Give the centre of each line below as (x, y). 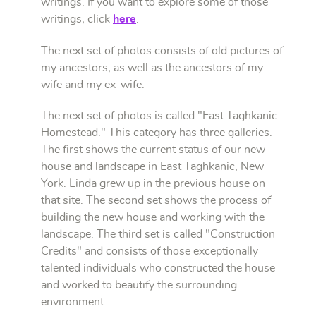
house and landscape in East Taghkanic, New (152, 167)
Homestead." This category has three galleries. (157, 133)
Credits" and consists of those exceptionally (150, 251)
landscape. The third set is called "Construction (158, 235)
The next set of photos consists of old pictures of (162, 50)
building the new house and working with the (153, 218)
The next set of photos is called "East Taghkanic (159, 116)
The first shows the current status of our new (153, 150)
